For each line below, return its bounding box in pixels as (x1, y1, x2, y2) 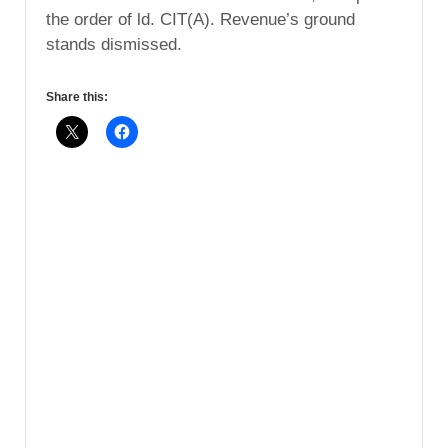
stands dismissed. (46, 35, 182, 55)
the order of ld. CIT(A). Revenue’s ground (46, 10, 355, 30)
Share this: (46, 90, 108, 105)
